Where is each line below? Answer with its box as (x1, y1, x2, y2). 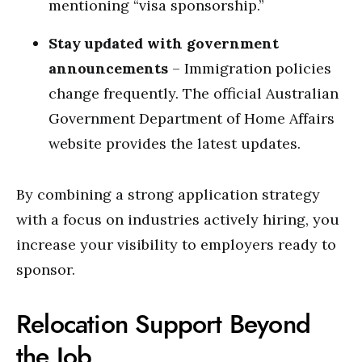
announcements (48, 59, 168, 78)
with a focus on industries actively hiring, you (16, 210, 339, 229)
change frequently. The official (48, 84, 266, 103)
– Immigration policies (168, 59, 331, 78)
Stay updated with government (48, 34, 279, 53)
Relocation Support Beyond (16, 306, 311, 342)
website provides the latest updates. (48, 134, 301, 153)
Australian (266, 84, 339, 103)
